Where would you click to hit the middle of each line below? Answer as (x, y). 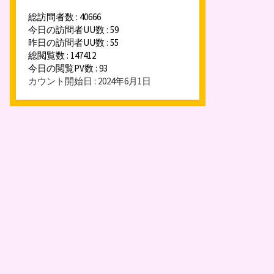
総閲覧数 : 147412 (62, 56)
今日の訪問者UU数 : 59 (73, 30)
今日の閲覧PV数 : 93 (68, 68)
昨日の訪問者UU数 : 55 (73, 43)
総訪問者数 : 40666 (65, 17)
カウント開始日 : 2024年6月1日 (90, 81)
